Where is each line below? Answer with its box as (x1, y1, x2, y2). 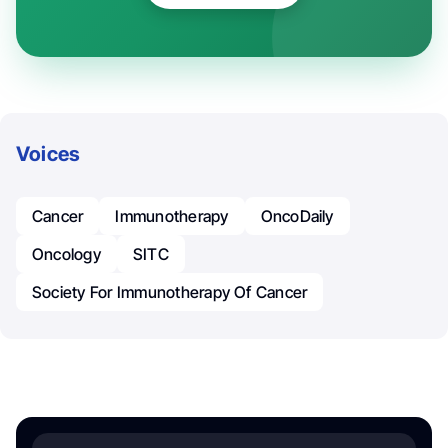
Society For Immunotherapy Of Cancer (32, 281, 308, 302)
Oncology (32, 243, 101, 264)
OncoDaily (260, 205, 334, 226)
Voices (16, 141, 81, 166)
